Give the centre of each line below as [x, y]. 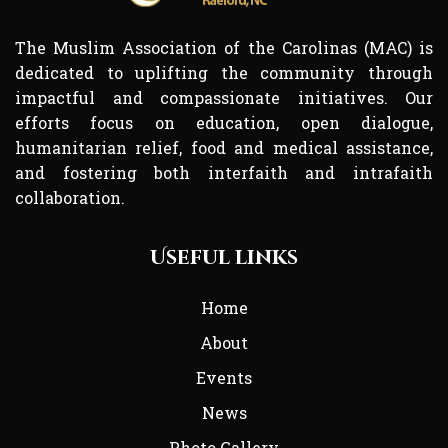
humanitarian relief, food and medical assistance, [224, 147]
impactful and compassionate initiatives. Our [224, 97]
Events [224, 377]
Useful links [224, 257]
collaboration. [70, 197]
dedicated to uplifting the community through [224, 72]
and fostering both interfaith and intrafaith [224, 172]
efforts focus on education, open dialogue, [224, 122]
